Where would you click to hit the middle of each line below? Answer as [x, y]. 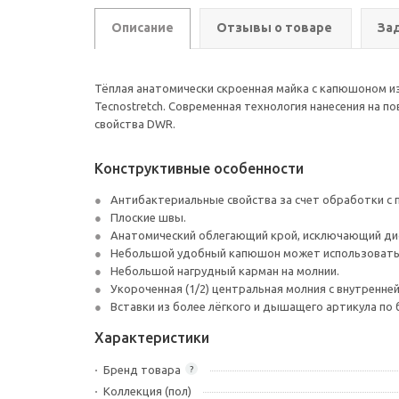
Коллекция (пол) [147, 391]
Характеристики [152, 338]
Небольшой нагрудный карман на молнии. [225, 271]
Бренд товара [142, 370]
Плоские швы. [148, 217]
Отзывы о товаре [274, 28]
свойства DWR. [135, 124]
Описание [142, 28]
